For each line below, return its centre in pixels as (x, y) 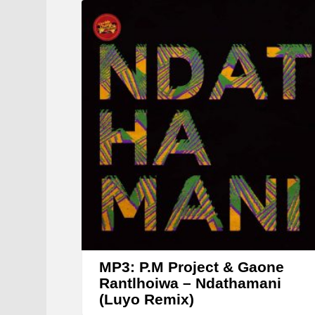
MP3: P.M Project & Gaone (192, 267)
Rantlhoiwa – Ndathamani (190, 283)
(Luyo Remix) (147, 300)
